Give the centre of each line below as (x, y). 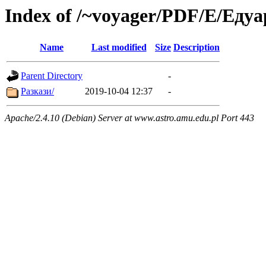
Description (197, 47)
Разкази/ (37, 91)
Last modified (119, 47)
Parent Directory (52, 76)
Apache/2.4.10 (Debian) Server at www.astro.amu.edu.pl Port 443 (129, 118)
